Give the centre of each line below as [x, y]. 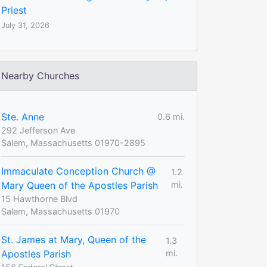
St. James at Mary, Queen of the [74, 239]
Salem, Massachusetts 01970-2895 [73, 142]
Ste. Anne [23, 117]
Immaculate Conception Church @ [78, 171]
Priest [14, 10]
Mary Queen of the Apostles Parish [80, 185]
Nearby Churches [40, 75]
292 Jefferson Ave [38, 130]
